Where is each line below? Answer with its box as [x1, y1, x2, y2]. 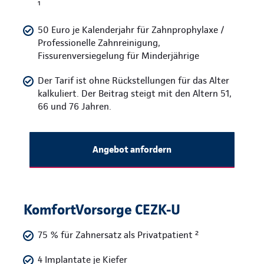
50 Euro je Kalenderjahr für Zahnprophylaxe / [38, 24, 225, 36]
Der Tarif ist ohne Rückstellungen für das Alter [38, 75, 229, 87]
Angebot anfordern [91, 144, 173, 156]
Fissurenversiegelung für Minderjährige [38, 50, 199, 62]
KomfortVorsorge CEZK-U [24, 201, 180, 219]
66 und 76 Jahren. [38, 101, 111, 113]
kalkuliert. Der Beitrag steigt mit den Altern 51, [38, 88, 232, 100]
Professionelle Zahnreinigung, [38, 37, 160, 49]
